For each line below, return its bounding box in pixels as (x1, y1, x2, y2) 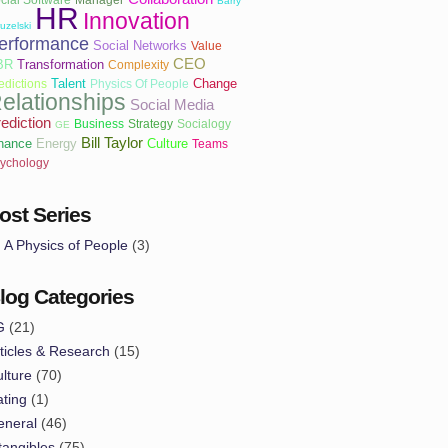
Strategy (128, 116, 173, 130)
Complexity (108, 57, 169, 71)
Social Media (130, 95, 214, 113)
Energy (36, 135, 77, 151)
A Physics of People (4, 236, 129, 253)
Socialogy (177, 116, 231, 130)
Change (193, 75, 237, 91)
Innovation (83, 7, 190, 34)
